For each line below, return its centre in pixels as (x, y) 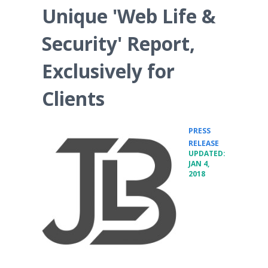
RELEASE (204, 143)
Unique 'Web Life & (129, 16)
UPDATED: (207, 153)
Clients (73, 98)
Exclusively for (108, 71)
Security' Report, (118, 43)
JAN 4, (199, 164)
